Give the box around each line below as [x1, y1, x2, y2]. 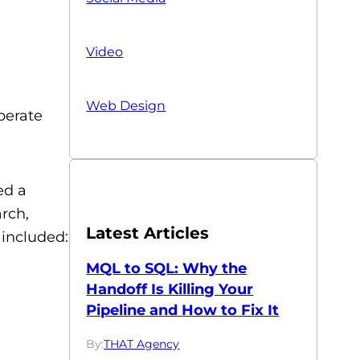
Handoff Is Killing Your [86, 280, 254, 298]
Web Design [86, 97, 166, 113]
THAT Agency [104, 337, 180, 352]
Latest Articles [86, 223, 210, 243]
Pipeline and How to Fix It [86, 301, 280, 319]
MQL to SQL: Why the [86, 260, 247, 277]
